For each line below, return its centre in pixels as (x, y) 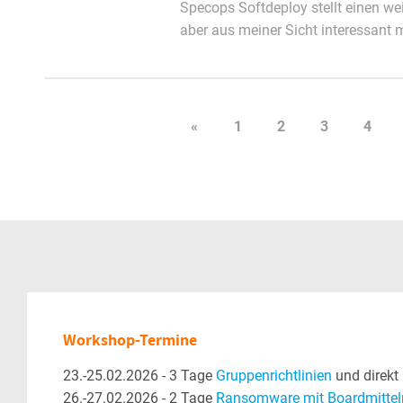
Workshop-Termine (130, 340)
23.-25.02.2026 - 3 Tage (139, 376)
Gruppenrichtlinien (274, 376)
